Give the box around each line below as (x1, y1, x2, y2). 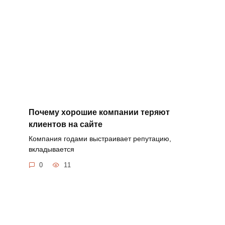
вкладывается (28, 145, 74, 153)
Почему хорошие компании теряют (28, 107, 170, 117)
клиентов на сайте (28, 120, 102, 129)
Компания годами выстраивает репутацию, (28, 134, 171, 143)
